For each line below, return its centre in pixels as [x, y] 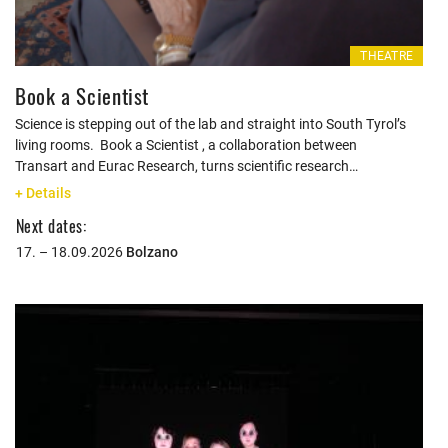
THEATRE [386, 56]
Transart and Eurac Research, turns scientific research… [186, 166]
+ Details [43, 193]
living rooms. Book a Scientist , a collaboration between [186, 145]
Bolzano [152, 252]
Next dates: [51, 226]
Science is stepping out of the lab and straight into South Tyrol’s [210, 124]
